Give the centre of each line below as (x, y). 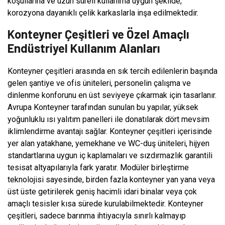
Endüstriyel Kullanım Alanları (84, 48)
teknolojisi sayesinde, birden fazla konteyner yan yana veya (111, 179)
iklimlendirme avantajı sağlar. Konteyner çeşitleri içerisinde (110, 131)
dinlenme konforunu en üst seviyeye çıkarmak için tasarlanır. (112, 95)
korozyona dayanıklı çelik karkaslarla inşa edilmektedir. (103, 13)
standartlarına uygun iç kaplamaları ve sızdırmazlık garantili (110, 155)
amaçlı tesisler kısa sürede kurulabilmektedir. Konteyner (105, 203)
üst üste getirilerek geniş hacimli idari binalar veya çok (102, 191)
